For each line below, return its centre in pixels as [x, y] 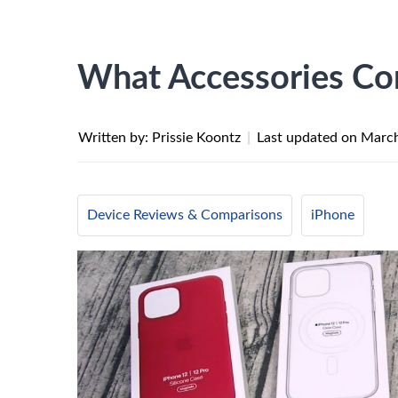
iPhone [333, 215]
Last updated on [309, 138]
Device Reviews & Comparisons [185, 215]
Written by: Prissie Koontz [161, 138]
